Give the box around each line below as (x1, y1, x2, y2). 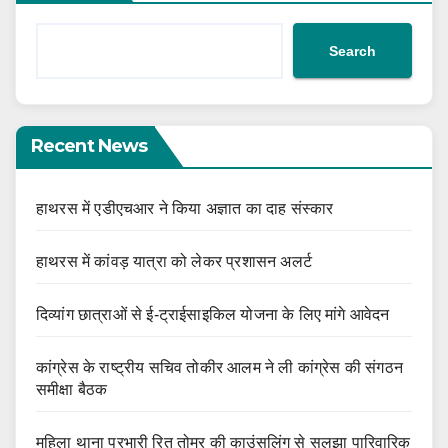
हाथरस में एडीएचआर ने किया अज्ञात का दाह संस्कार (36, 200, 334, 217)
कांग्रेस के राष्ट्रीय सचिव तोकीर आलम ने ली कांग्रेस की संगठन (36, 359, 403, 376)
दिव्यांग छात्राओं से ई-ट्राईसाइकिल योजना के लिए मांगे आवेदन (36, 306, 390, 323)
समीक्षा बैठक (36, 381, 108, 398)
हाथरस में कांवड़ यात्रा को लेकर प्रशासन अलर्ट (36, 253, 312, 270)
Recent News (31, 135, 148, 157)
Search (329, 42, 376, 59)
